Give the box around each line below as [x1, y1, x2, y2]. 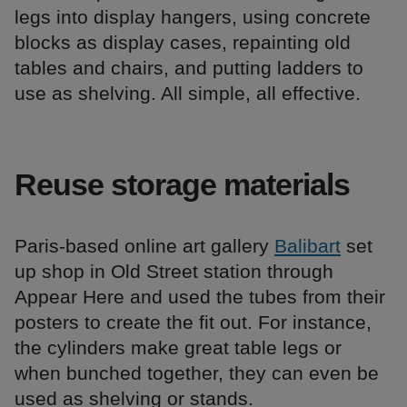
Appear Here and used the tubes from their [15, 285, 385, 307]
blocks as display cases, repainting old [15, 31, 351, 53]
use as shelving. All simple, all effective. [15, 82, 361, 104]
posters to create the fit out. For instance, [15, 311, 372, 333]
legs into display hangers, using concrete [15, 5, 371, 27]
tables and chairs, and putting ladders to [15, 56, 363, 78]
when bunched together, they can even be [15, 362, 379, 383]
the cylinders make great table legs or [15, 336, 342, 358]
